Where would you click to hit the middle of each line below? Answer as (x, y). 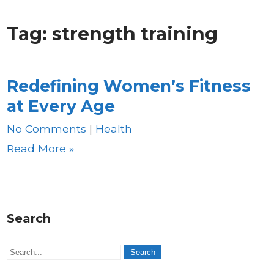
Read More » (41, 148)
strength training (135, 34)
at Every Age (61, 106)
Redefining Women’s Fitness (129, 86)
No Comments (47, 129)
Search (29, 218)
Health (114, 129)
